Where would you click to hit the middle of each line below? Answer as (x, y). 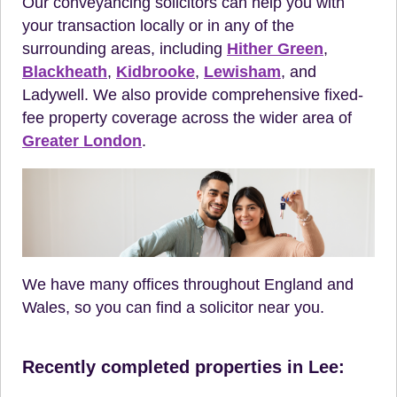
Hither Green (275, 49)
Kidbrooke (156, 72)
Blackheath (65, 72)
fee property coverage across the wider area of (187, 118)
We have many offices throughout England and (188, 284)
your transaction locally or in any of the (158, 26)
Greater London (82, 141)
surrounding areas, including (125, 49)
